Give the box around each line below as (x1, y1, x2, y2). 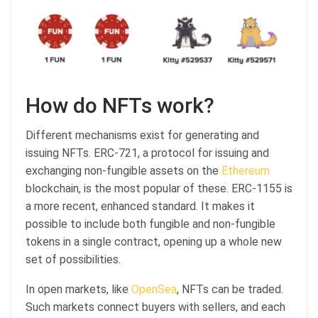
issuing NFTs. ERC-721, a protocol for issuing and (26, 146, 269, 160)
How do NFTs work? (26, 92, 214, 118)
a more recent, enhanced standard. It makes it (26, 199, 255, 213)
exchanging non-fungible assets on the (26, 163, 221, 177)
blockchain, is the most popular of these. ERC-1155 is (26, 181, 292, 195)
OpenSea (131, 282, 177, 296)
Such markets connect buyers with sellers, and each (26, 300, 285, 314)
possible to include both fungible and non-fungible (26, 216, 275, 231)
